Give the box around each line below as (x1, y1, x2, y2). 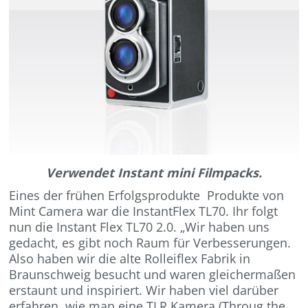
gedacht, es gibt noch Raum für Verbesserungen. (9, 234, 295, 252)
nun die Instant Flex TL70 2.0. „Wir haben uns (9, 219, 270, 236)
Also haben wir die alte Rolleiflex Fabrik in (9, 250, 251, 267)
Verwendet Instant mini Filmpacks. (46, 164, 262, 181)
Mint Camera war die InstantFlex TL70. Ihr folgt (9, 203, 278, 220)
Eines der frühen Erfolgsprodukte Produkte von (9, 187, 285, 204)
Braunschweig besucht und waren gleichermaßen (9, 266, 296, 283)
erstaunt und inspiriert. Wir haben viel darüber (9, 282, 279, 299)
